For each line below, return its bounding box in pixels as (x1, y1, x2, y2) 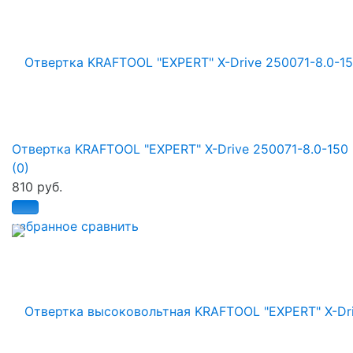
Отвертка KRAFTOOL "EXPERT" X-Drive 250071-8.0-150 (12, 141, 348, 158)
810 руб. (12, 179, 62, 195)
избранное (12, 218, 77, 235)
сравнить (81, 218, 139, 235)
